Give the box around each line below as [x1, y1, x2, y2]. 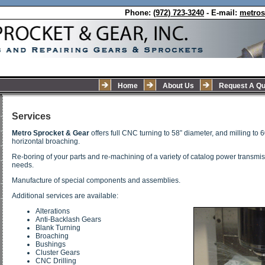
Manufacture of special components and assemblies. [12, 176, 180, 185]
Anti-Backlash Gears [35, 215, 101, 224]
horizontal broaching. [12, 137, 80, 146]
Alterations [35, 206, 70, 215]
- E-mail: [204, 8, 237, 17]
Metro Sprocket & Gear [12, 128, 89, 137]
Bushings [35, 240, 66, 248]
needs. [12, 160, 34, 169]
